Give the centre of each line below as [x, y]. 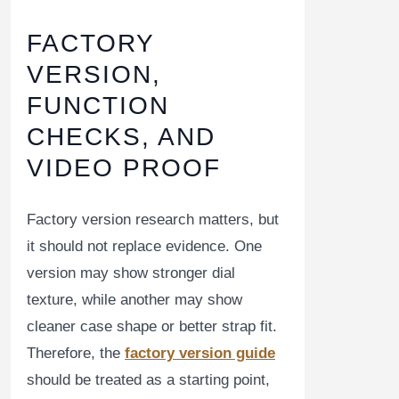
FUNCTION [98, 106]
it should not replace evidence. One [144, 247]
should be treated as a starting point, [148, 380]
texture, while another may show [134, 300]
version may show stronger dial [131, 273]
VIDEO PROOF [124, 168]
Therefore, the [76, 354]
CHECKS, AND [121, 137]
